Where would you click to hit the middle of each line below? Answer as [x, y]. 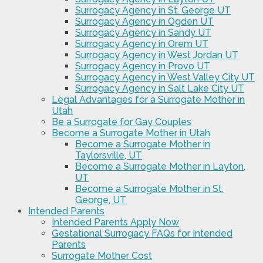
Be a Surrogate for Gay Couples [122, 122]
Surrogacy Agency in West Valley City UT [165, 77]
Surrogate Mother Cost [102, 256]
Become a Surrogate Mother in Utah [131, 133]
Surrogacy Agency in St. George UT [153, 11]
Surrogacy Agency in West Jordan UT [157, 55]
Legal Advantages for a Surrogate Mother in [148, 100]
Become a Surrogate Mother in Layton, [160, 167]
